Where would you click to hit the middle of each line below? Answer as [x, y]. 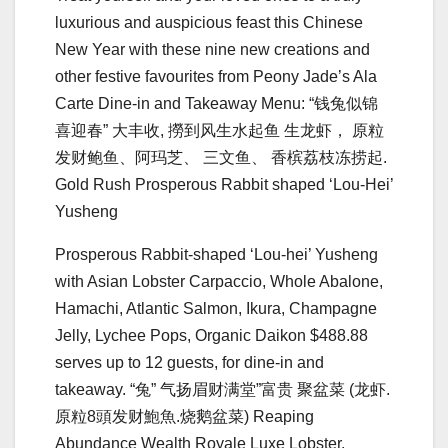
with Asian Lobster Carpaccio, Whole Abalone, [219, 281]
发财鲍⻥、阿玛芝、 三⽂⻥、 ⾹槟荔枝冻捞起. [221, 157]
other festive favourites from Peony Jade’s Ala [216, 76]
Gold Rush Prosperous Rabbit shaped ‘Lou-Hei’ [224, 184]
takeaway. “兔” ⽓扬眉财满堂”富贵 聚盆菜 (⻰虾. [222, 389]
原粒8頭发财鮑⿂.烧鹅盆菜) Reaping [184, 416]
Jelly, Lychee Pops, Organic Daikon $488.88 [211, 335]
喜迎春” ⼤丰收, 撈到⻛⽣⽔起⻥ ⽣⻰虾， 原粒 [219, 130]
